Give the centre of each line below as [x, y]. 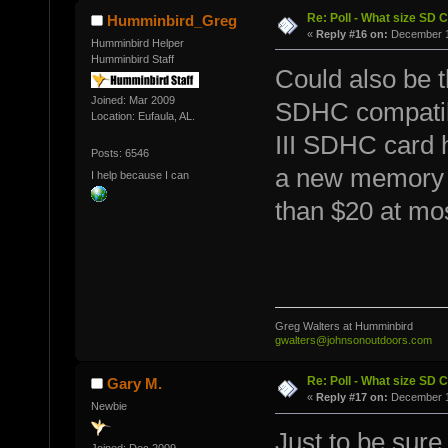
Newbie [108, 406]
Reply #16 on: [351, 33]
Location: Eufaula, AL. [142, 115]
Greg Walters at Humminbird [343, 326]
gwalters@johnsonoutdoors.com [353, 340]
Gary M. [135, 384]
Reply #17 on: [351, 397]
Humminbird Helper [137, 42]
